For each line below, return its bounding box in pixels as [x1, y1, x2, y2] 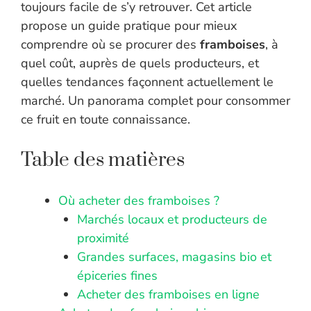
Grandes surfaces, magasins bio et [77, 249, 271, 266]
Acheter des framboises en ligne [77, 286, 260, 303]
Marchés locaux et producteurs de [77, 211, 267, 228]
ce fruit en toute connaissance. [21, 111, 190, 128]
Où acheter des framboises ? [58, 192, 219, 210]
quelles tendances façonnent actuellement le [21, 74, 274, 91]
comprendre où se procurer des [21, 36, 200, 53]
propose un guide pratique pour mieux [21, 17, 237, 35]
